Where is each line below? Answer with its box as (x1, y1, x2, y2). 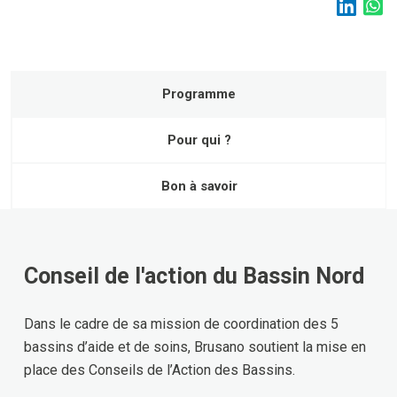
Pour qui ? (167, 131, 231, 148)
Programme (162, 85, 236, 102)
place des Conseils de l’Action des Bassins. (24, 361, 295, 378)
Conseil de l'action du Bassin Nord (24, 262, 364, 289)
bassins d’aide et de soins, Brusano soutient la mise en (24, 338, 366, 355)
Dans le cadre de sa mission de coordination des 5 (24, 315, 339, 332)
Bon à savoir (160, 177, 237, 194)
